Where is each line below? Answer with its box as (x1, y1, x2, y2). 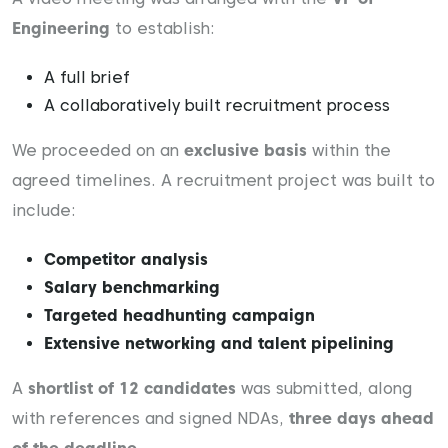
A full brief (44, 68, 130, 87)
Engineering (12, 19, 110, 38)
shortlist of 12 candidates (28, 379, 236, 398)
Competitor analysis (44, 250, 208, 269)
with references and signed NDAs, (12, 409, 289, 428)
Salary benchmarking (44, 278, 220, 297)
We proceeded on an (12, 141, 184, 160)
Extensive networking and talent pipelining (44, 334, 394, 353)
